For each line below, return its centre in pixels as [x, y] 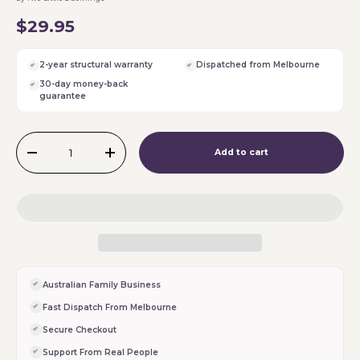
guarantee [63, 96]
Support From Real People [100, 352]
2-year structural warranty [96, 65]
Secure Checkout [80, 329]
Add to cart [242, 153]
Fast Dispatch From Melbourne [110, 307]
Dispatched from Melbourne [258, 65]
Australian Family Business [102, 284]
